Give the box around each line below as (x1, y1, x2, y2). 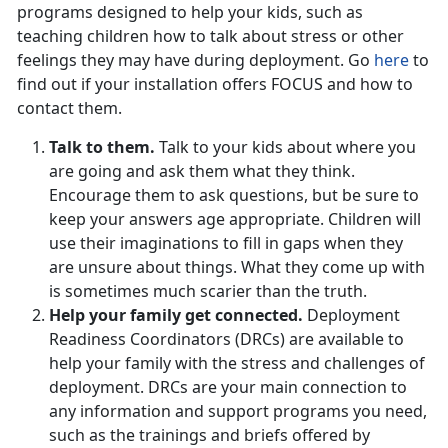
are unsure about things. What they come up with (49, 256, 425, 279)
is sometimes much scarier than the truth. (49, 280, 367, 303)
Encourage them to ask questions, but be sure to (49, 184, 419, 207)
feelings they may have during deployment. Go (17, 49, 370, 72)
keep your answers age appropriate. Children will (49, 208, 421, 231)
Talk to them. (49, 136, 159, 159)
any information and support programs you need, (49, 400, 427, 423)
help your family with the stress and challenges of (49, 352, 425, 375)
